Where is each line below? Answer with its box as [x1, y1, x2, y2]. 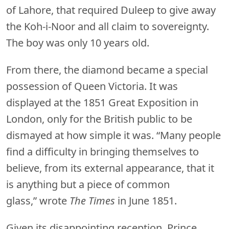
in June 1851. [115, 193, 177, 208]
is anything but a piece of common [6, 177, 170, 191]
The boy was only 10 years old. [6, 35, 149, 50]
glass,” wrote [6, 193, 70, 208]
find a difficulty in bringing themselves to [6, 144, 199, 158]
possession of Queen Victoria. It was [6, 79, 178, 93]
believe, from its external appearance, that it [6, 161, 214, 175]
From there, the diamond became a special [6, 62, 208, 77]
